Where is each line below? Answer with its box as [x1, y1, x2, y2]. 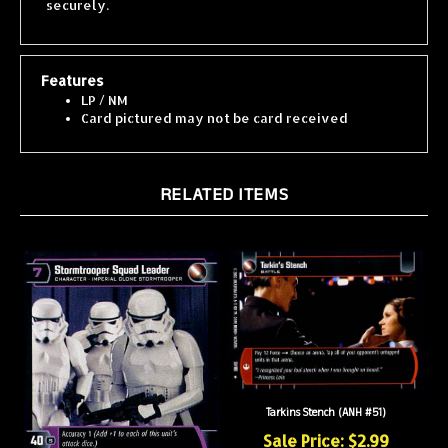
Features [41, 53, 104, 70]
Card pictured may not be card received [81, 91, 348, 107]
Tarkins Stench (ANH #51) [266, 386, 386, 403]
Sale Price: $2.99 [263, 411, 389, 433]
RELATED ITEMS [159, 163, 289, 188]
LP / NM [81, 73, 128, 89]
